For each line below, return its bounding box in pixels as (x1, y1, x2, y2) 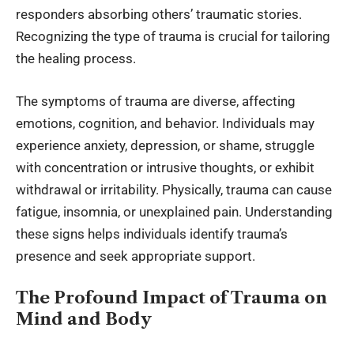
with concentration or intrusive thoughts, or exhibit (16, 159, 314, 175)
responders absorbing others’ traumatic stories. (16, 6, 302, 23)
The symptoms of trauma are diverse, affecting (16, 92, 296, 109)
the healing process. (16, 51, 136, 67)
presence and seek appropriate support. (16, 247, 255, 264)
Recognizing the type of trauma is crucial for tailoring (16, 28, 330, 45)
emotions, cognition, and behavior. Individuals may (16, 115, 314, 131)
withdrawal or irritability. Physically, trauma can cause (16, 181, 332, 198)
